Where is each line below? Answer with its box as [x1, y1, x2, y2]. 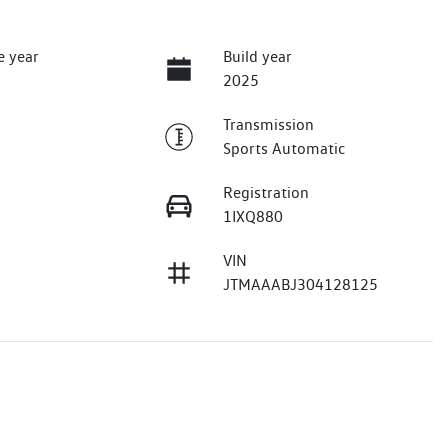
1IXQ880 [222, 207, 283, 227]
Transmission [222, 115, 314, 135]
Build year [222, 47, 292, 67]
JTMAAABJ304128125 [222, 275, 378, 295]
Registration [222, 183, 309, 203]
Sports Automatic [222, 139, 345, 159]
